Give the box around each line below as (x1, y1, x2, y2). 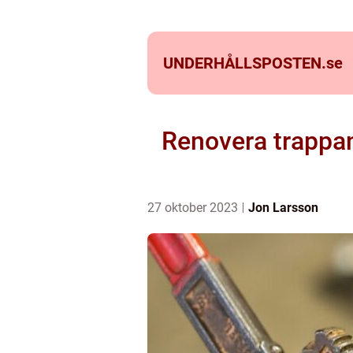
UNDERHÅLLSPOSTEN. (163, 54, 326, 72)
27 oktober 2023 (147, 200, 241, 215)
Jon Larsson (248, 200, 318, 215)
